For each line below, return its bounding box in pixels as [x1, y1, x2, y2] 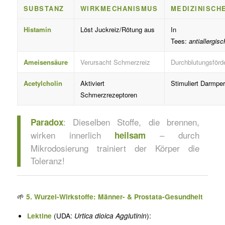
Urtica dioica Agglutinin [74, 210, 147, 220]
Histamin [23, 25, 51, 35]
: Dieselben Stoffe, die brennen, [63, 116, 200, 129]
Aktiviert [80, 78, 104, 88]
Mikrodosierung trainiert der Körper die [30, 142, 200, 155]
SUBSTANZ [23, 4, 64, 14]
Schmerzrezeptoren [80, 90, 137, 100]
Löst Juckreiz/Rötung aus [80, 25, 155, 35]
